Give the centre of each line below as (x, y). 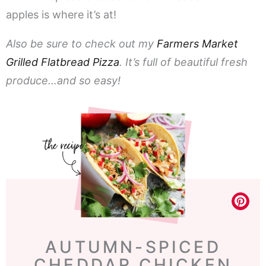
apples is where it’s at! (61, 15)
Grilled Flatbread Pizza (63, 62)
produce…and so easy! (63, 81)
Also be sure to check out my (81, 44)
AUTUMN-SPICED (133, 247)
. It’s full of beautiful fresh (183, 62)
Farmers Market (197, 44)
